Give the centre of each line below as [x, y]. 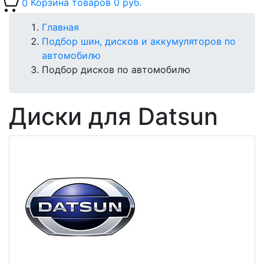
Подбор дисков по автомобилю [116, 70]
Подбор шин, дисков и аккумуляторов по [139, 42]
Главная [60, 27]
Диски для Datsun [113, 117]
